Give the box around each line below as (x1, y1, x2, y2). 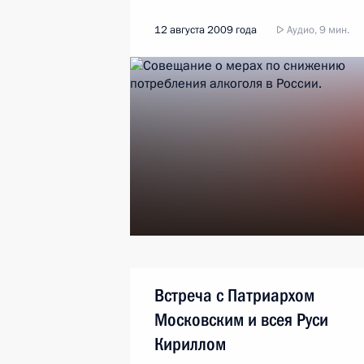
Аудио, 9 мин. (284, 23, 349, 37)
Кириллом (154, 334, 226, 354)
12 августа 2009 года (154, 23, 257, 37)
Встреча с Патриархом (154, 285, 314, 305)
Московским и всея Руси (154, 310, 328, 330)
